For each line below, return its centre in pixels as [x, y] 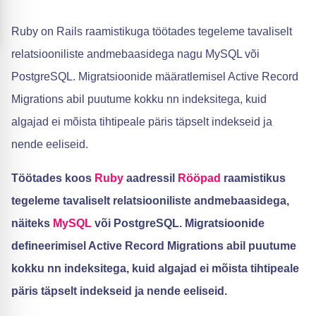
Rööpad [199, 178]
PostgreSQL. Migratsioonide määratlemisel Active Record [155, 77]
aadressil [151, 178]
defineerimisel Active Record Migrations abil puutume [154, 246]
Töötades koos [53, 178]
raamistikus [253, 178]
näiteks [32, 223]
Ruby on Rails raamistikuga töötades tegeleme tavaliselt [152, 31]
